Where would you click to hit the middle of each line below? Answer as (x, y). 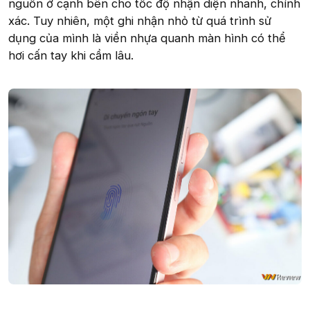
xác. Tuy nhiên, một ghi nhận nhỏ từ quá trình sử (140, 20)
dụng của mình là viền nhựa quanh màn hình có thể (147, 38)
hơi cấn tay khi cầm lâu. (71, 55)
